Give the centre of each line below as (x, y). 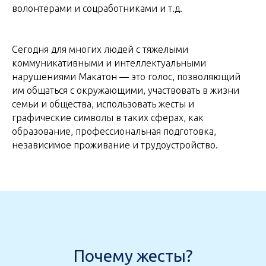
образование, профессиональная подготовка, (114, 131)
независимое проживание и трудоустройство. (115, 145)
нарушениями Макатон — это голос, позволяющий (126, 77)
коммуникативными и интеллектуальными (109, 63)
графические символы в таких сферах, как (108, 118)
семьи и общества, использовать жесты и (103, 104)
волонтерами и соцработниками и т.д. (97, 8)
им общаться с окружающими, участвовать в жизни (126, 90)
